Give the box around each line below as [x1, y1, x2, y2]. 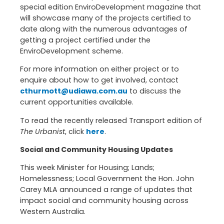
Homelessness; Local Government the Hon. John [20, 173, 194, 184]
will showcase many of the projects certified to [20, 13, 191, 23]
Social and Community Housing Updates [20, 144, 173, 154]
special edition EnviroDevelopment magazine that [20, 2, 201, 12]
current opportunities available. [20, 97, 133, 107]
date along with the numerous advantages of [20, 24, 187, 34]
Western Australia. [20, 206, 85, 217]
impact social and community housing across [20, 195, 188, 206]
